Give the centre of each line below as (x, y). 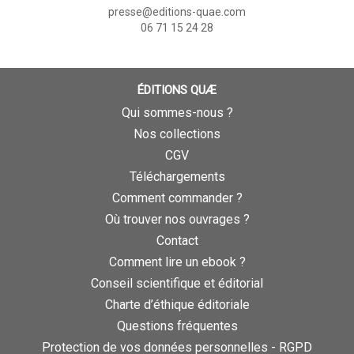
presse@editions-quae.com (177, 11)
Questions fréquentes (177, 326)
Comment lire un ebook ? (177, 262)
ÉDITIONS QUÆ (177, 90)
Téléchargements (177, 176)
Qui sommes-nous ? (177, 112)
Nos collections (177, 134)
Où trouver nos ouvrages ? (177, 219)
